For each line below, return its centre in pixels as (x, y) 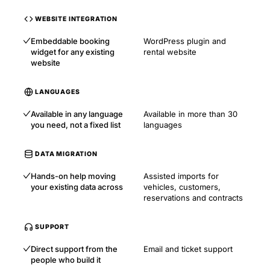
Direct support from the (74, 249)
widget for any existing (73, 52)
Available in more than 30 (190, 114)
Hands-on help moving (73, 176)
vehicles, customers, (182, 187)
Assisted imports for (181, 176)
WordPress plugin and (185, 41)
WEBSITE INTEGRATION (76, 19)
